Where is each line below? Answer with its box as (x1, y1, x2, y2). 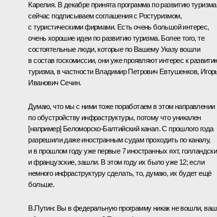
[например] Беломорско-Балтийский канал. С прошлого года (28, 124, 214, 133)
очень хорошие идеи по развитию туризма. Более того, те (28, 33, 204, 42)
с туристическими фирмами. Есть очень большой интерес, (28, 22, 209, 31)
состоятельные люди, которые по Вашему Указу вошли (28, 45, 200, 53)
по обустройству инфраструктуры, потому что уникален (28, 113, 201, 122)
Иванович (28, 78, 60, 87)
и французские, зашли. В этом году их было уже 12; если (28, 157, 204, 166)
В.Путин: (28, 203, 55, 212)
